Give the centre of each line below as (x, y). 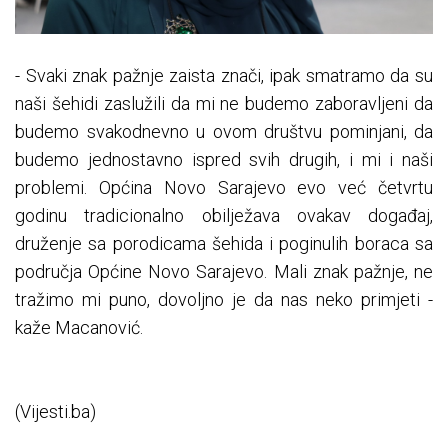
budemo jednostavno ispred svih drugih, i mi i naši (224, 159)
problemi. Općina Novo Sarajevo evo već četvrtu (224, 187)
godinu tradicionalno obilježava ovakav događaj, (224, 215)
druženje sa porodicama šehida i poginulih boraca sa (224, 243)
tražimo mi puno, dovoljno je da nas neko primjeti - (224, 299)
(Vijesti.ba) (55, 411)
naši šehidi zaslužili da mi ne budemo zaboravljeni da (224, 103)
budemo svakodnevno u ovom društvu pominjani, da (224, 131)
